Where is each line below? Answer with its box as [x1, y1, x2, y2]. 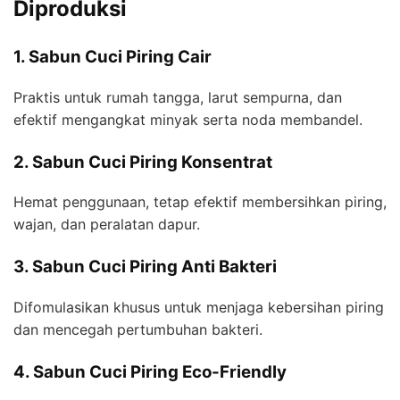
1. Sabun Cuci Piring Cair [13, 46, 212, 67]
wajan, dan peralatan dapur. [13, 215, 200, 234]
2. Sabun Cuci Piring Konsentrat [13, 151, 272, 172]
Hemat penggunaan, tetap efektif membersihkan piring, [13, 193, 387, 212]
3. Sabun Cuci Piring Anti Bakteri [13, 256, 277, 278]
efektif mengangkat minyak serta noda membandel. [13, 110, 362, 129]
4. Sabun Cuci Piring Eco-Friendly [13, 362, 287, 383]
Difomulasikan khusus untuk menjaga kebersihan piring [13, 298, 384, 317]
